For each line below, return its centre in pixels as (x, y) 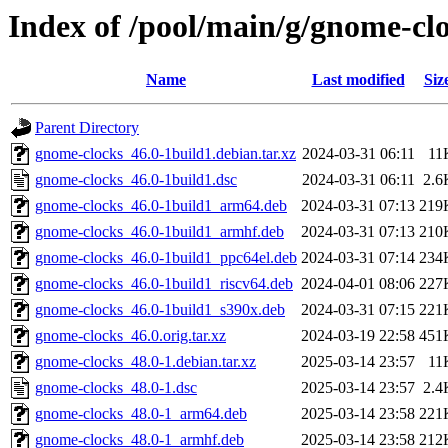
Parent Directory (87, 128)
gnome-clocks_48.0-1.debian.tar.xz (145, 362)
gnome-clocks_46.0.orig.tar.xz (130, 336)
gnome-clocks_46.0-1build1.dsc (136, 180)
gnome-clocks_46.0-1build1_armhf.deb (159, 232)
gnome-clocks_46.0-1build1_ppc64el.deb (166, 258)
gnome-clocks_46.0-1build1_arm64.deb (161, 206)
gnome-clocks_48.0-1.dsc (116, 388)
